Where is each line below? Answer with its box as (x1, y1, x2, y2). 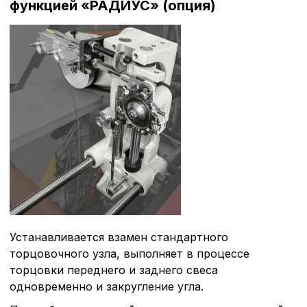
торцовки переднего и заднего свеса (10, 262, 221, 277)
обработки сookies (173, 271, 302, 288)
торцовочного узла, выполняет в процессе (10, 246, 249, 260)
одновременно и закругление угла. (10, 279, 204, 293)
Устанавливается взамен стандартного (10, 230, 228, 244)
